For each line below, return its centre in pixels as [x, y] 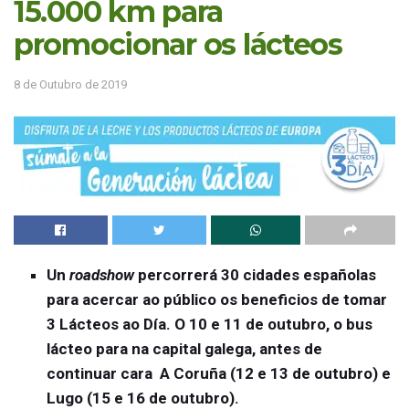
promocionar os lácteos [178, 44]
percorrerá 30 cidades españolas [256, 275]
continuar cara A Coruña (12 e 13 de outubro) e [219, 374]
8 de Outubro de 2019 [70, 84]
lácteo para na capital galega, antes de [185, 349]
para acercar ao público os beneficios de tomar [217, 300]
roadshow [102, 275]
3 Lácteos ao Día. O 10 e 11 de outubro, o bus [210, 325]
